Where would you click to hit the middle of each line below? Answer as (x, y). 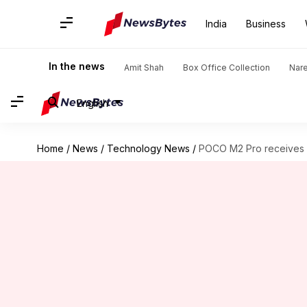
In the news (77, 66)
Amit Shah (144, 67)
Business (266, 24)
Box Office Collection (226, 67)
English (93, 103)
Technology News (148, 148)
